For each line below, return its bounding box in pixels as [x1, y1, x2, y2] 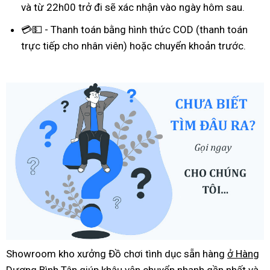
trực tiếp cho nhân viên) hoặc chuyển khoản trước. [21, 39, 246, 52]
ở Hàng [227, 248, 259, 260]
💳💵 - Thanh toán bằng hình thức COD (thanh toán [21, 23, 248, 36]
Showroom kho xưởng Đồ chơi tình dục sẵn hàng [6, 248, 227, 260]
